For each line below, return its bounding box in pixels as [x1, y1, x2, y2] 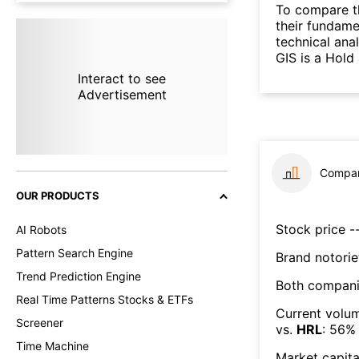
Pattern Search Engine [16, 246, 133, 260]
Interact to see [77, 71, 166, 87]
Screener [16, 316, 63, 329]
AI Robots [16, 223, 67, 236]
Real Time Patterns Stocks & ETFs [16, 292, 193, 306]
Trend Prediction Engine [16, 269, 141, 283]
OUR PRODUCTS [16, 189, 99, 202]
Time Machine [16, 339, 89, 353]
